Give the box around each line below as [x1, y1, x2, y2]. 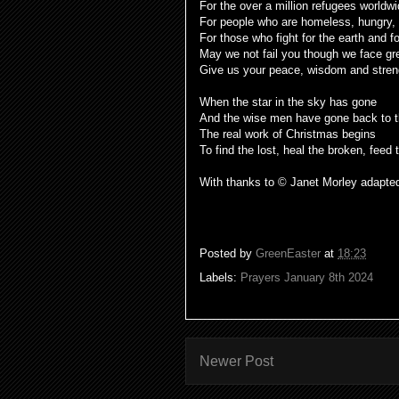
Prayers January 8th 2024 [240, 270, 373, 284]
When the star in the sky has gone [199, 94, 377, 109]
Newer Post [199, 353, 273, 369]
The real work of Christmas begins [199, 126, 376, 141]
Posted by [199, 247, 256, 261]
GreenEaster [256, 247, 321, 261]
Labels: [199, 270, 240, 284]
